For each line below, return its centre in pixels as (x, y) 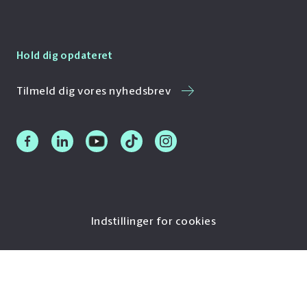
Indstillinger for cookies (153, 222)
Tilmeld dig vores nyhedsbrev (95, 91)
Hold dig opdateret (65, 56)
